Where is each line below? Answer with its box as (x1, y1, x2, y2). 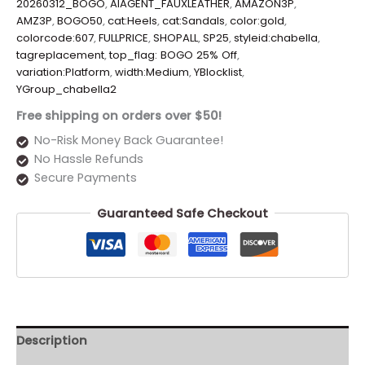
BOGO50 (57, 13, 103, 29)
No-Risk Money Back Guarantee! (33, 132, 223, 149)
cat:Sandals (162, 13, 225, 29)
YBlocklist (194, 64, 242, 81)
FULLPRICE (99, 30, 148, 46)
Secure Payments (33, 169, 137, 187)
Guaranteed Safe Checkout (97, 204, 268, 222)
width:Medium (115, 64, 189, 81)
